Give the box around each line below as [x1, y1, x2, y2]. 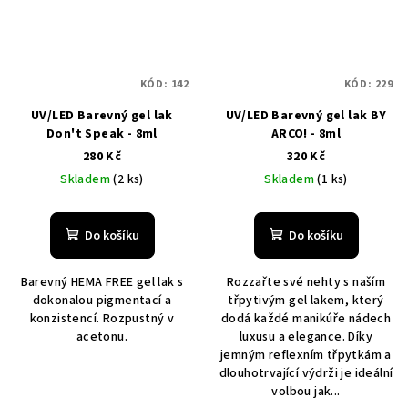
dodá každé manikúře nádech [220, 309, 392, 328]
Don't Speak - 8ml [46, 124, 158, 143]
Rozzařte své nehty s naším [226, 272, 386, 291]
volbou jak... [271, 382, 341, 401]
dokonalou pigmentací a [32, 291, 172, 310]
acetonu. [76, 327, 128, 346]
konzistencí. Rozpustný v [29, 309, 175, 328]
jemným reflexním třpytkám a [220, 345, 392, 364]
